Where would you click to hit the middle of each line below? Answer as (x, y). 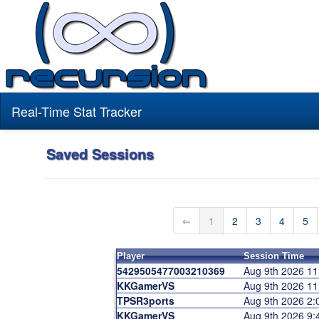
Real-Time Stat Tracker (77, 111)
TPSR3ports (146, 300)
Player (131, 256)
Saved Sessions (100, 153)
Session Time (274, 256)
